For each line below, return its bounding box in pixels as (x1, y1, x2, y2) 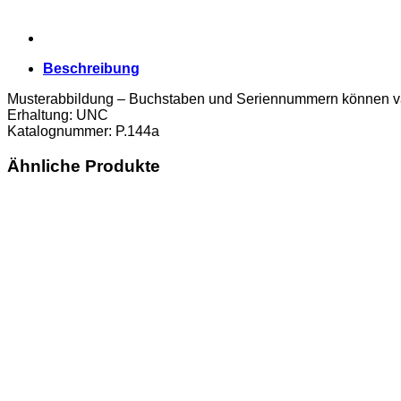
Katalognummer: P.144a (7, 123, 159, 139)
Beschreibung (43, 60, 140, 76)
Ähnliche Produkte (7, 156, 160, 175)
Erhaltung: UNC (7, 107, 108, 123)
